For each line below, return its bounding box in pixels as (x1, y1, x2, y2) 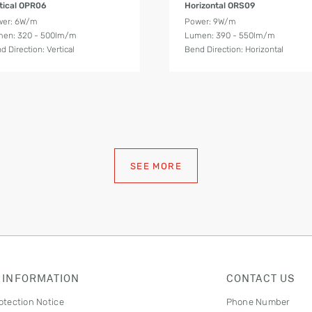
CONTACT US (226, 272, 296, 285)
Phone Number (226, 297, 290, 308)
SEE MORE (130, 160, 182, 172)
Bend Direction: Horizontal (185, 44, 284, 54)
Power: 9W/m (185, 16, 237, 26)
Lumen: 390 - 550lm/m (185, 30, 276, 40)
